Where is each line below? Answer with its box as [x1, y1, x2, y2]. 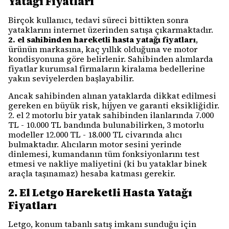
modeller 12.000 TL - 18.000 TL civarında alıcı [8, 129, 182, 140]
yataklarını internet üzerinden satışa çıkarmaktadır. [8, 24, 213, 35]
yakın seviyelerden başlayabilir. [8, 73, 134, 84]
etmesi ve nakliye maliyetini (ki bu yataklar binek [8, 158, 207, 169]
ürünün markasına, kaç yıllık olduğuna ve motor [8, 43, 197, 55]
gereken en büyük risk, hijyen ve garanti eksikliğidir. [8, 100, 219, 111]
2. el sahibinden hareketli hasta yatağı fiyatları [8, 34, 196, 45]
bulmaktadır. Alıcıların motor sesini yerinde [8, 139, 181, 150]
